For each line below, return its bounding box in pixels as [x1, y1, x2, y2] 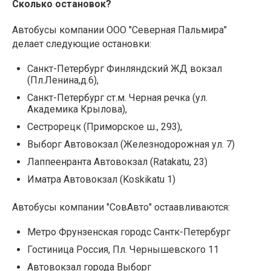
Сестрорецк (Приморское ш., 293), [27, 121, 182, 133]
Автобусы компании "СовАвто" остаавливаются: [12, 201, 230, 214]
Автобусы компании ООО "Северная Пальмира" [12, 24, 227, 36]
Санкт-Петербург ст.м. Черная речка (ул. [27, 92, 207, 104]
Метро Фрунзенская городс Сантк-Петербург [27, 226, 230, 238]
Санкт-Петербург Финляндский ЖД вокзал [27, 63, 222, 75]
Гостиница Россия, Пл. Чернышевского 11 [27, 244, 219, 256]
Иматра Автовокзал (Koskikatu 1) [27, 174, 175, 186]
